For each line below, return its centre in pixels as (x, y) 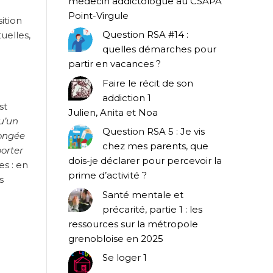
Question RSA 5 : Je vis (154, 132)
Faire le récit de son (148, 83)
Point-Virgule (98, 15)
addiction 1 (127, 97)
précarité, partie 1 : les (152, 209)
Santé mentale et (143, 194)
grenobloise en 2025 (116, 238)
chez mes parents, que (155, 146)
